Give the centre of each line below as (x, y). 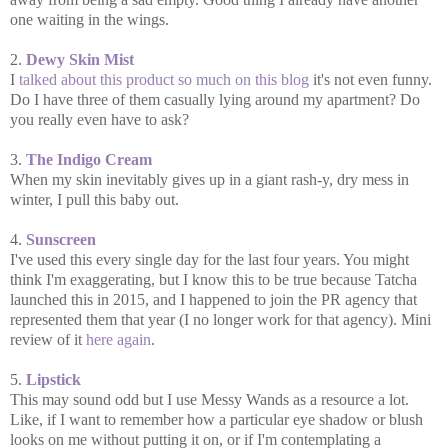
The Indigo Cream (89, 159)
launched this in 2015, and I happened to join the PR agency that (213, 299)
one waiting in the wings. (89, 19)
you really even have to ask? (99, 119)
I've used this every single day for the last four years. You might (209, 259)
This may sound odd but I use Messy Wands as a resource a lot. (209, 399)
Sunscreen (61, 239)
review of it (48, 339)
